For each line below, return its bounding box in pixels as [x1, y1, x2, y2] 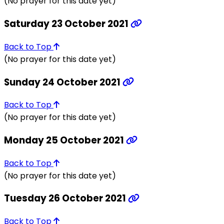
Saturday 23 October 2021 [4, 17, 130, 31]
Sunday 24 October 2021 [4, 75, 122, 89]
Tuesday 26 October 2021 [4, 191, 128, 205]
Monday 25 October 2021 [4, 133, 126, 147]
